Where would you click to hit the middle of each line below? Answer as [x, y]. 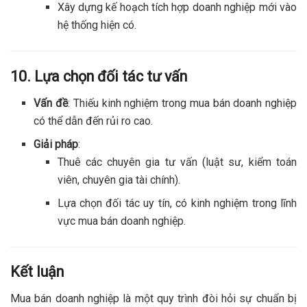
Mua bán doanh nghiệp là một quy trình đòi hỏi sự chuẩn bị [153, 299]
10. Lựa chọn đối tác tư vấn [99, 76]
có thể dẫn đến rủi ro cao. [94, 121]
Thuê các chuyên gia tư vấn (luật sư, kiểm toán [177, 162]
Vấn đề [51, 103]
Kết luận [37, 272]
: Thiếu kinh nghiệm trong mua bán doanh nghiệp [183, 103]
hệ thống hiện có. [97, 25]
